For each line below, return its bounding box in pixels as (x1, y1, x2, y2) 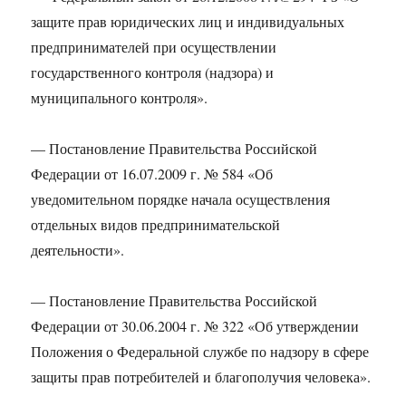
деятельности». (31, 240, 125, 259)
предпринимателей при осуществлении (31, 37, 277, 56)
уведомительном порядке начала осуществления (31, 189, 331, 208)
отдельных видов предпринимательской (31, 215, 281, 234)
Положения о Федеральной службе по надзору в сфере (31, 342, 370, 361)
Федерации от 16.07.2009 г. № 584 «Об (31, 164, 274, 183)
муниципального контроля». (31, 88, 208, 107)
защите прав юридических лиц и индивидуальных (31, 12, 345, 31)
